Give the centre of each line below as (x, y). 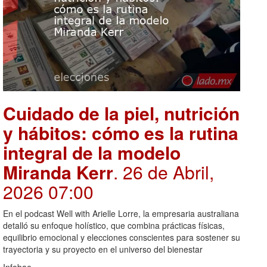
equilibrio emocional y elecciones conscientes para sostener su (122, 237)
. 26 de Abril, (164, 172)
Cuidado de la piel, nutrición (121, 113)
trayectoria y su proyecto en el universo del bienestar (103, 249)
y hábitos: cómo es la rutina (121, 132)
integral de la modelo (92, 152)
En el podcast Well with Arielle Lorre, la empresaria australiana (121, 213)
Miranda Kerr (58, 172)
